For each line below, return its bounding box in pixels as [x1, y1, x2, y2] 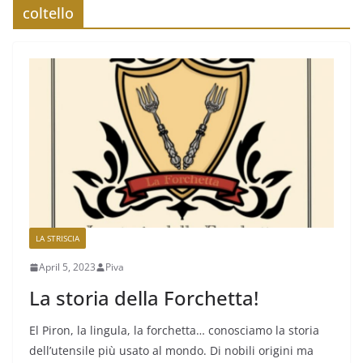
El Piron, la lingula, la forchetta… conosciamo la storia [29, 322, 319, 339]
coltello [23, 3, 74, 23]
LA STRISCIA [36, 233, 79, 245]
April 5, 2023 [39, 260, 96, 275]
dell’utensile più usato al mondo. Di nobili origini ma [29, 343, 314, 359]
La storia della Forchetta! [29, 284, 258, 312]
